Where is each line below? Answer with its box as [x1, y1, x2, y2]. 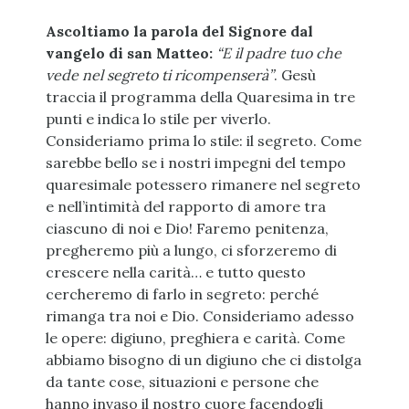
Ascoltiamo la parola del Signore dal [45, 22, 313, 41]
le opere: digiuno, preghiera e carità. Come [45, 329, 345, 348]
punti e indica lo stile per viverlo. [45, 110, 271, 129]
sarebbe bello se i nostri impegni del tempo [45, 153, 346, 173]
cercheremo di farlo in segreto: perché [45, 285, 319, 304]
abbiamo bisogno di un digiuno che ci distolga [45, 351, 362, 370]
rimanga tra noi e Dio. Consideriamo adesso [45, 307, 354, 326]
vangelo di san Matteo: [45, 44, 213, 63]
